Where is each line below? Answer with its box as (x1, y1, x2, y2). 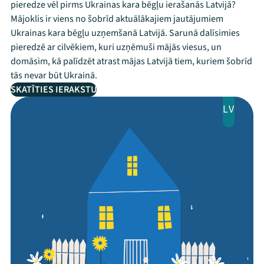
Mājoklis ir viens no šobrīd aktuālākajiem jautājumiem (11, 12, 223, 25)
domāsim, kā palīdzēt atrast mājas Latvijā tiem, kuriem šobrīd (11, 55, 252, 68)
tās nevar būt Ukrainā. (11, 69, 97, 82)
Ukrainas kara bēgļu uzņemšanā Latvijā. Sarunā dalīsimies (11, 27, 240, 39)
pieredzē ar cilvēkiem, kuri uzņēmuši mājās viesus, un (11, 41, 222, 54)
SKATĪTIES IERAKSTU (11, 83, 97, 96)
